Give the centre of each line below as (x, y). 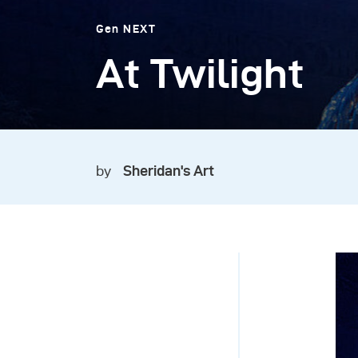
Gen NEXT (126, 29)
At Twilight (200, 73)
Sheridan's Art (169, 171)
